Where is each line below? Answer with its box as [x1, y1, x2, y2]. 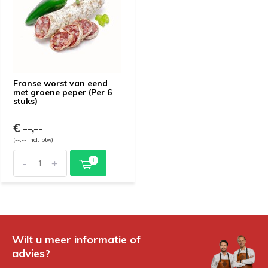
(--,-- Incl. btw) [13, 136, 53, 143]
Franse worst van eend [13, 78, 108, 89]
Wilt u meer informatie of [12, 233, 141, 246]
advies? [12, 246, 50, 260]
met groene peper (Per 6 [13, 87, 112, 98]
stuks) [13, 96, 38, 106]
